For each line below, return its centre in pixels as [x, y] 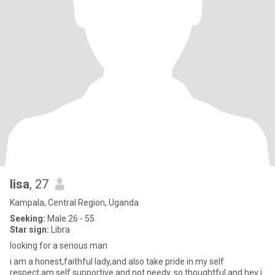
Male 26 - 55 [70, 219]
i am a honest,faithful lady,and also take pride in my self [117, 261]
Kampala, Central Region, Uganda [74, 203]
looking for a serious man [59, 246]
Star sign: [29, 230]
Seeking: [28, 219]
